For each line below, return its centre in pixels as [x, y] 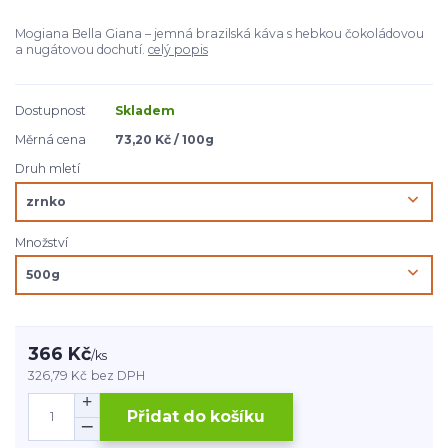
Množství [41, 242]
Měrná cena [50, 140]
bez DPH [118, 375]
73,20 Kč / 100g [164, 140]
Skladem [145, 110]
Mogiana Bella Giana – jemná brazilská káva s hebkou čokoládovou [219, 34]
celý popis [178, 50]
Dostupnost [50, 110]
